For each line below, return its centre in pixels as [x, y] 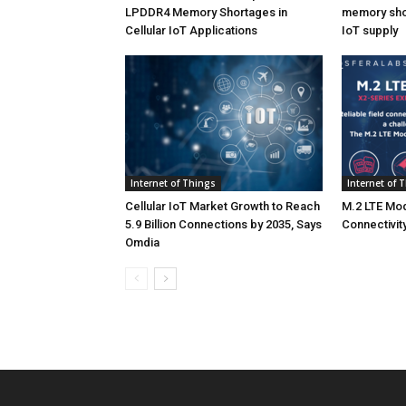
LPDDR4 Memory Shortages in [206, 12]
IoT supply [370, 30]
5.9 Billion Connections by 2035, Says [223, 224]
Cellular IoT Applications [191, 30]
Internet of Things [173, 183]
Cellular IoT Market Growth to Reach [222, 206]
